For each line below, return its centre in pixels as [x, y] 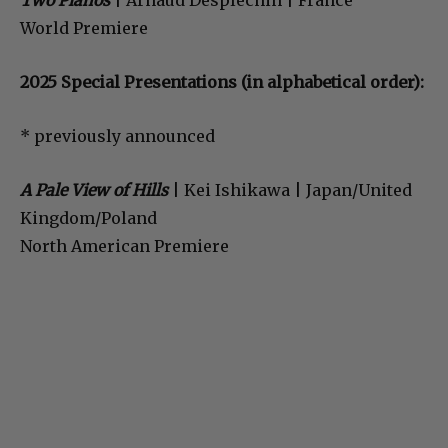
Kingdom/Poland [88, 218]
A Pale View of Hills [94, 190]
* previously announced [117, 136]
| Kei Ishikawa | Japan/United [292, 190]
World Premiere [84, 28]
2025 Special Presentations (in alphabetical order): [222, 82]
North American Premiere [124, 246]
